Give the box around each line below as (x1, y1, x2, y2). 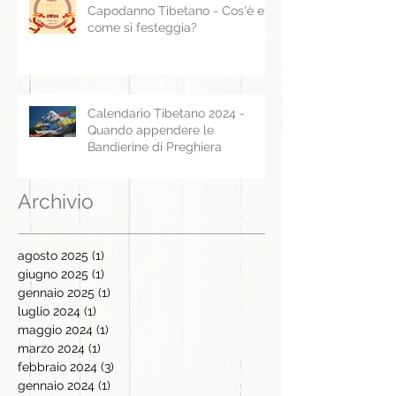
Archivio (18, 188, 94, 213)
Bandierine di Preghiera (88, 139, 222, 154)
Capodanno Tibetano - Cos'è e (88, 3, 264, 18)
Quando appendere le (88, 122, 214, 137)
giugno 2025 (18, 266, 88, 281)
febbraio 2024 (18, 359, 97, 374)
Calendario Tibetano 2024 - (88, 105, 245, 120)
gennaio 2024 (18, 377, 95, 392)
